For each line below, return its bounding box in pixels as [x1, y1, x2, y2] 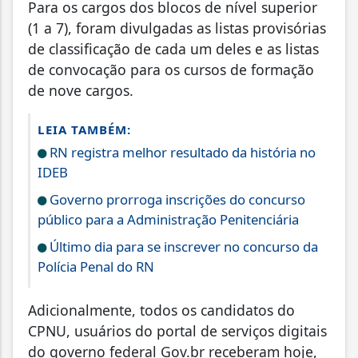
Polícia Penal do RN [38, 257, 154, 276]
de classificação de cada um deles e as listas [28, 38, 319, 58]
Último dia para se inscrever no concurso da [46, 237, 318, 256]
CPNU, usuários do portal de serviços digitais [28, 320, 327, 340]
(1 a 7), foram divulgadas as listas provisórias [28, 18, 326, 38]
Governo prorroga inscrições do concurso [46, 189, 305, 209]
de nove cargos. [28, 80, 133, 100]
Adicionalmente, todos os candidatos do [28, 300, 295, 320]
